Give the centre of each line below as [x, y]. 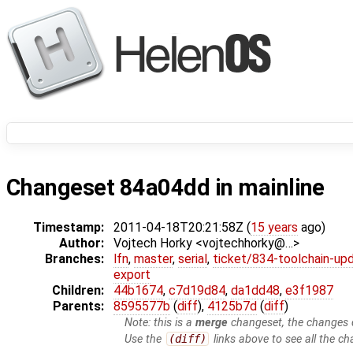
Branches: [74, 259]
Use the [145, 340]
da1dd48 [255, 291]
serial [193, 259]
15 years [274, 228]
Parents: [78, 307]
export [132, 275]
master [153, 259]
